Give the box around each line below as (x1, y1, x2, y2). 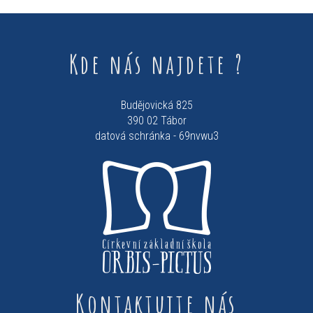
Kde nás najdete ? (68, 48, 245, 80)
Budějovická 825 (120, 99, 193, 112)
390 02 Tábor (126, 114, 187, 127)
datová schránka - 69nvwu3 (94, 129, 219, 143)
